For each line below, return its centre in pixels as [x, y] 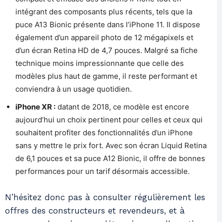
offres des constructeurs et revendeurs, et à [95, 210]
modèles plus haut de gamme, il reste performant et [106, 76]
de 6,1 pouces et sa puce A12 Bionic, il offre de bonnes [110, 158]
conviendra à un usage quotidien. [74, 89]
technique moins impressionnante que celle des [100, 63]
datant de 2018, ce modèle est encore [122, 107]
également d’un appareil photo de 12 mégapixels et [104, 37]
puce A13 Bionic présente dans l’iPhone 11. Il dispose [108, 24]
